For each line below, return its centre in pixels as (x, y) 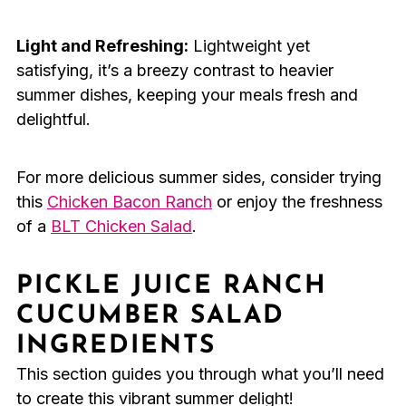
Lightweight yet (249, 46)
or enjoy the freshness (297, 202)
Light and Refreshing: (102, 46)
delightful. (53, 120)
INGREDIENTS (116, 347)
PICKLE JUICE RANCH (171, 287)
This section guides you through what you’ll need (200, 374)
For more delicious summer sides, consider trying (198, 178)
